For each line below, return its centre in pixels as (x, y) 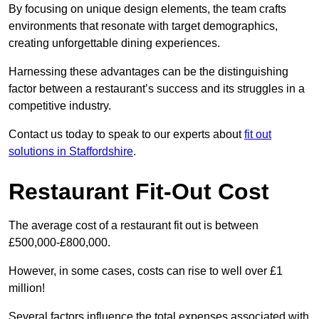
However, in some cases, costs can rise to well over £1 (146, 271)
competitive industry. (60, 106)
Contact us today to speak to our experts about (126, 135)
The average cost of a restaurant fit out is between (134, 226)
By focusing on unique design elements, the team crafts (147, 9)
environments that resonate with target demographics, (143, 26)
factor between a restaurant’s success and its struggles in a (157, 89)
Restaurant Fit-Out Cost (139, 192)
